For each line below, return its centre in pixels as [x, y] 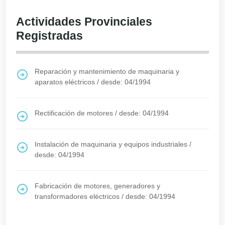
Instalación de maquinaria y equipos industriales [111, 144]
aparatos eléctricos [65, 82]
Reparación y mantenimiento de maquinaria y [107, 71]
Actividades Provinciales [84, 22]
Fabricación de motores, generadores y [97, 186]
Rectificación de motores [74, 113]
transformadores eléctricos [77, 196]
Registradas [49, 36]
